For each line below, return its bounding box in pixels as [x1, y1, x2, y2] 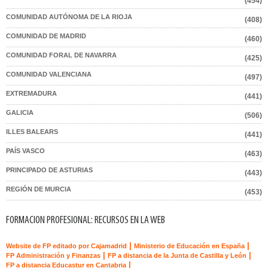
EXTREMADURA [6, 90, 57, 97]
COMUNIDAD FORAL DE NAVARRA [6, 51, 117, 59]
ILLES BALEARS [6, 128, 58, 135]
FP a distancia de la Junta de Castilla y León [108, 252, 246, 259]
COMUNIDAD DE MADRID [6, 32, 86, 39]
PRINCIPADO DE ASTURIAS [6, 166, 93, 173]
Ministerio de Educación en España [134, 242, 245, 249]
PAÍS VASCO [6, 147, 45, 154]
